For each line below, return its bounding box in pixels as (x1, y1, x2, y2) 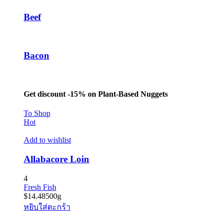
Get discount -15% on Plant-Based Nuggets (24, 89, 168, 98)
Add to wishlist (24, 136, 71, 145)
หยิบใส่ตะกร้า (24, 202, 71, 211)
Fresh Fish (24, 183, 56, 191)
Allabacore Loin (24, 153, 89, 164)
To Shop (24, 109, 50, 118)
